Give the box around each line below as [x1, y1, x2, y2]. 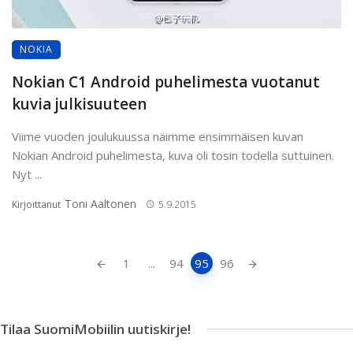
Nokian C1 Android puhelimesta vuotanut [12, 71, 320, 92]
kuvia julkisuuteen [12, 93, 147, 114]
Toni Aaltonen [65, 195, 136, 211]
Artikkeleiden [11, 249, 89, 267]
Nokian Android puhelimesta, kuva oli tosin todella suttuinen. [12, 147, 334, 163]
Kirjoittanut [12, 197, 63, 211]
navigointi [11, 266, 70, 284]
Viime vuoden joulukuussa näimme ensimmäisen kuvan [12, 128, 303, 144]
